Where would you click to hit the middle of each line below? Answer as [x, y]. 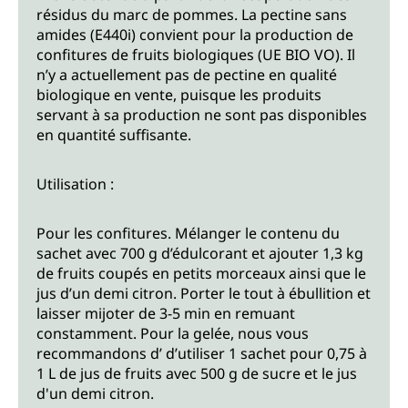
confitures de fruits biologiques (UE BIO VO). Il [196, 55]
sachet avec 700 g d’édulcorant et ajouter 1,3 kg [200, 254]
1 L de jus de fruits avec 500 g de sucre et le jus [197, 374]
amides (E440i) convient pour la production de [195, 35]
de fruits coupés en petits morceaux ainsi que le [201, 274]
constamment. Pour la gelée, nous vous [173, 334]
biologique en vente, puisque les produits [179, 95]
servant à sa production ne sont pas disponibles [202, 115]
